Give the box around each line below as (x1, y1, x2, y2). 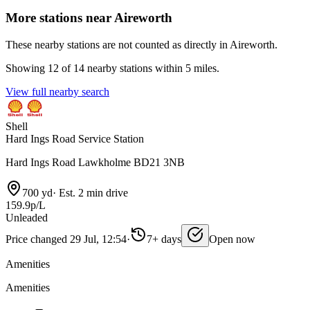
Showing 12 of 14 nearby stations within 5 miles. (6, 62, 219, 74)
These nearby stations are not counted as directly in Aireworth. (6, 38, 277, 51)
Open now (209, 232, 255, 245)
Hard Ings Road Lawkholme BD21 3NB (6, 156, 185, 168)
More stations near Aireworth (6, 10, 172, 26)
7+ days (147, 232, 181, 245)
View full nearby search (6, 85, 109, 98)
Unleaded (6, 211, 48, 224)
